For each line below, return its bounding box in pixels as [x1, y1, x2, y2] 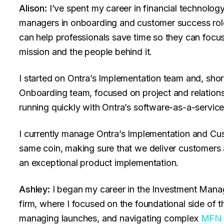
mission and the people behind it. [19, 46, 152, 57]
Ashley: [19, 184, 50, 194]
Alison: [19, 3, 47, 13]
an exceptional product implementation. [19, 157, 179, 168]
